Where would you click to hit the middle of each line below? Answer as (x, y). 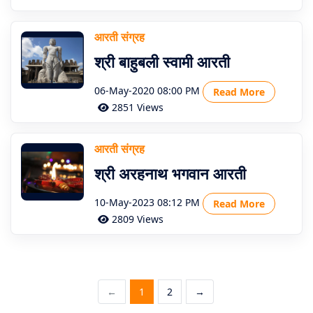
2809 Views (136, 219)
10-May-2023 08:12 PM (147, 203)
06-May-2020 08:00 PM (147, 91)
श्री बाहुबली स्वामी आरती (162, 61)
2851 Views (136, 107)
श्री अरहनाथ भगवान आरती (170, 173)
